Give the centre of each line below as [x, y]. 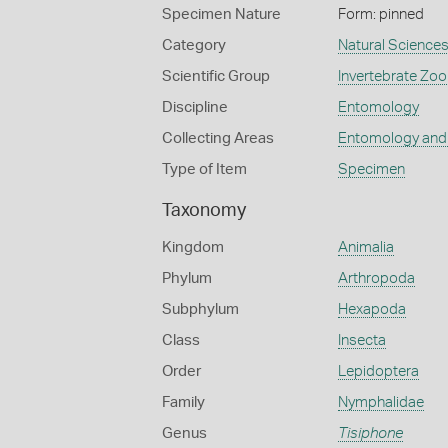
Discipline [195, 107]
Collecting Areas [218, 138]
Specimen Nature [221, 14]
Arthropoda [376, 278]
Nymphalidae [380, 402]
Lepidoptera [378, 371]
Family [183, 402]
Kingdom [193, 247]
